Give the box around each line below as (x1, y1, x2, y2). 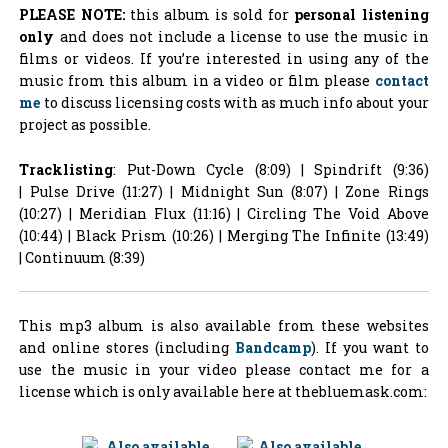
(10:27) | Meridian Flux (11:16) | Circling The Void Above (19, 203, 429, 223)
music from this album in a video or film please (19, 71, 375, 91)
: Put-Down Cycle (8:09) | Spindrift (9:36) (113, 159, 429, 179)
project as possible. (19, 115, 152, 135)
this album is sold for (124, 5, 295, 25)
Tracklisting (19, 159, 114, 179)
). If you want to (311, 338, 429, 358)
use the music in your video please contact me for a (19, 360, 429, 380)
